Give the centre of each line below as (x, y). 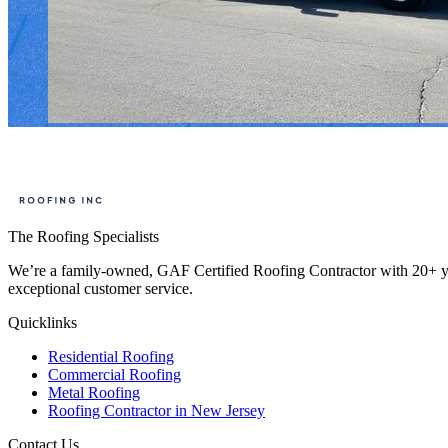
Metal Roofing (94, 393)
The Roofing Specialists (83, 237)
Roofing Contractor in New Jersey (156, 411)
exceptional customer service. (100, 289)
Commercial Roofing (114, 375)
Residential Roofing (111, 357)
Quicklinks (42, 323)
